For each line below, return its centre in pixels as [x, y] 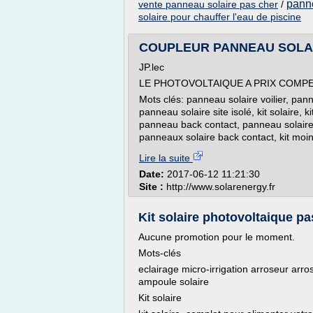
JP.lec [152, 67]
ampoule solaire [174, 282]
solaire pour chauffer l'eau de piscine [220, 17]
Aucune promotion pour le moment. [217, 237]
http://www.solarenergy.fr [221, 187]
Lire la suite [166, 158]
